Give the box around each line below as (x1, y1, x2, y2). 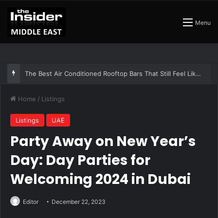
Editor (23, 198, 38, 205)
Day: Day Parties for (10, 151, 150, 170)
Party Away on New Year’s (10, 132, 196, 151)
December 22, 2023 (52, 198, 106, 205)
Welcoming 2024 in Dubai (10, 170, 191, 189)
